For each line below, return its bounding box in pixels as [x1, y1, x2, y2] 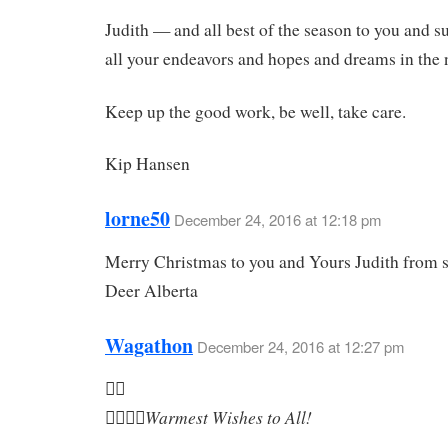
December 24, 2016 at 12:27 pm [197, 335, 404, 357]
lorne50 [105, 204, 170, 234]
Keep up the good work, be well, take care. [105, 99, 406, 123]
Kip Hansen [105, 152, 190, 176]
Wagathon [105, 330, 193, 360]
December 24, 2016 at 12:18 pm [174, 209, 381, 231]
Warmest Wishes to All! [145, 404, 312, 429]
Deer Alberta [105, 279, 198, 303]
